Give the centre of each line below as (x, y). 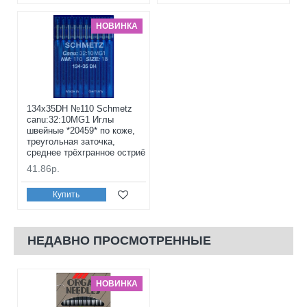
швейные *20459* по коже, (81, 130)
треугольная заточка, (71, 141)
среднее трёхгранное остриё (86, 152)
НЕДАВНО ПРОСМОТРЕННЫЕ (119, 240)
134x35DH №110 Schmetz (79, 108)
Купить (66, 195)
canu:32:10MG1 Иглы (70, 119)
